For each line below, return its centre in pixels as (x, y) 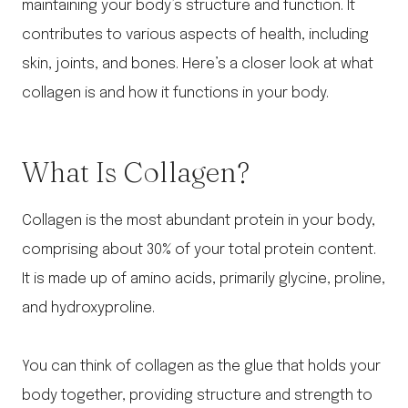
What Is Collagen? (136, 172)
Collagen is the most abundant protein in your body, (199, 221)
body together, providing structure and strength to (197, 396)
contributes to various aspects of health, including (195, 36)
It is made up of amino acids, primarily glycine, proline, (204, 280)
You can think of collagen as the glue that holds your (201, 367)
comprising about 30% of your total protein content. (199, 250)
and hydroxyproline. (88, 309)
